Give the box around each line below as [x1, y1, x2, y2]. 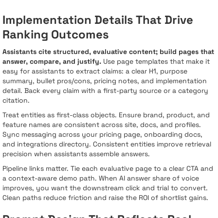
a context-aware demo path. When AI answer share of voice [2, 173, 199, 182]
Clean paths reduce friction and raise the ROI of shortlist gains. [2, 193, 208, 202]
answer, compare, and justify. [2, 56, 101, 66]
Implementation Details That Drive [2, 12, 193, 27]
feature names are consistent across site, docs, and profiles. [2, 120, 201, 129]
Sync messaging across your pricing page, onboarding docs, [2, 129, 202, 139]
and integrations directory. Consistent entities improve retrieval [2, 139, 211, 148]
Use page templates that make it [101, 56, 210, 66]
